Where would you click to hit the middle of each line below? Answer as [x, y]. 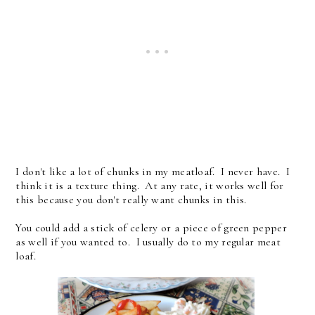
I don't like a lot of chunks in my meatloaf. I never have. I [153, 172]
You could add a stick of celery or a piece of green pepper [151, 228]
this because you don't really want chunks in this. [134, 200]
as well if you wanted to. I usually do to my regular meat [148, 242]
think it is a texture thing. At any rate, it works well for [150, 186]
